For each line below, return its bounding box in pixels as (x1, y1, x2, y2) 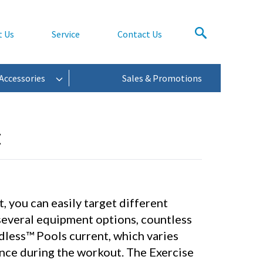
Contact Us (117, 28, 162, 40)
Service (52, 28, 80, 40)
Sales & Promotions (122, 72, 202, 84)
